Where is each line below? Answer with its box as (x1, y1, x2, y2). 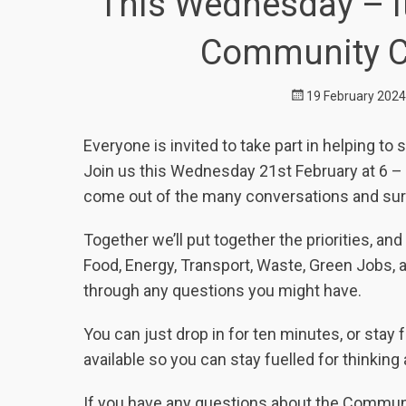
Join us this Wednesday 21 (83, 160, 277, 180)
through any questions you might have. (83, 280, 362, 300)
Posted (288, 87, 330, 102)
